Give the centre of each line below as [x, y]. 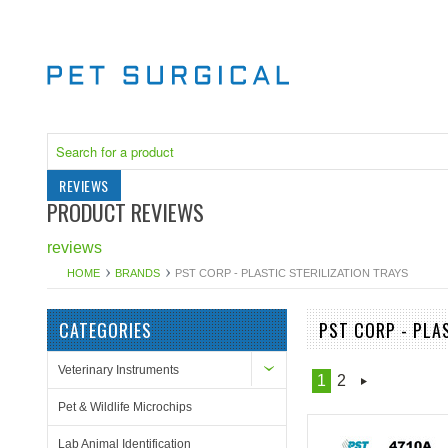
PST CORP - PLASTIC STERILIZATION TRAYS [291, 273]
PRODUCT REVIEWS [125, 211]
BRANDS [137, 273]
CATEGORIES [105, 330]
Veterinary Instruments [118, 370]
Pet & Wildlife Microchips [125, 407]
